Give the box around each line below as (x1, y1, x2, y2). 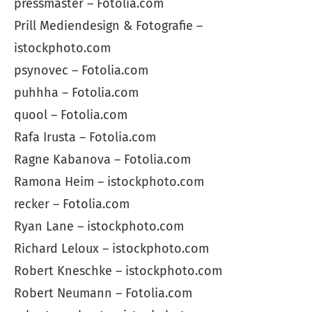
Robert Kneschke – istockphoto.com (14, 263, 222, 279)
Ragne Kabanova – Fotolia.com (14, 152, 191, 168)
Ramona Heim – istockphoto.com (14, 174, 204, 190)
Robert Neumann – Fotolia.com (14, 286, 192, 302)
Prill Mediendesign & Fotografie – (14, 18, 203, 34)
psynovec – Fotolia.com (14, 63, 148, 79)
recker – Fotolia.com (14, 196, 130, 212)
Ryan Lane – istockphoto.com (14, 219, 184, 235)
